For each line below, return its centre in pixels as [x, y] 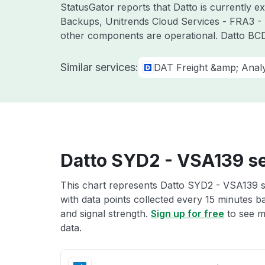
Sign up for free [188, 214]
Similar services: [99, 67]
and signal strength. [106, 214]
